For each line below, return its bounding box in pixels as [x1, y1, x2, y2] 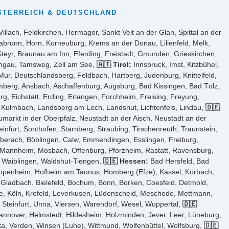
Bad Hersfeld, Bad [148, 156, 209, 165]
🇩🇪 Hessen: [103, 156, 148, 165]
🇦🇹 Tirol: [97, 60, 131, 68]
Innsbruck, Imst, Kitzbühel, [131, 60, 219, 68]
